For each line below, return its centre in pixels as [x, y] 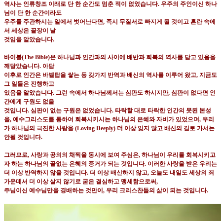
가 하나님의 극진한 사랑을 [39, 129]
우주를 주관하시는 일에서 [38, 22]
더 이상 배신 [106, 173]
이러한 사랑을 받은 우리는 [182, 164]
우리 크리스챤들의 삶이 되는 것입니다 [156, 191]
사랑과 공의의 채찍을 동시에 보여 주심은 [85, 155]
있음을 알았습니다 [28, 93]
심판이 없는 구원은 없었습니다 [71, 111]
